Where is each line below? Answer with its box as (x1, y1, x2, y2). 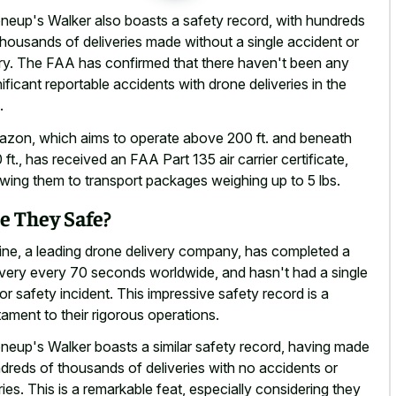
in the (308, 75, 346, 94)
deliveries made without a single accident (83, 33, 342, 51)
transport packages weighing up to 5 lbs (85, 171, 337, 189)
